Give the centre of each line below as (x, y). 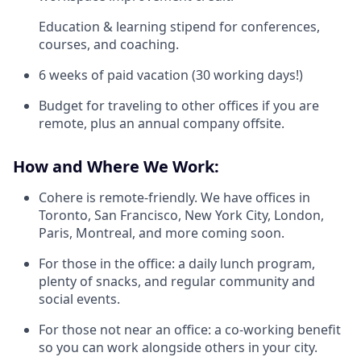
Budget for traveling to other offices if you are (179, 106)
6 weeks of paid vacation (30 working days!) (171, 75)
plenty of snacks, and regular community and (177, 281)
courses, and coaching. (109, 44)
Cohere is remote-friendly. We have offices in (174, 197)
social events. (79, 299)
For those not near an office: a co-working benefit (190, 330)
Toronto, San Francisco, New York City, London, (181, 215)
